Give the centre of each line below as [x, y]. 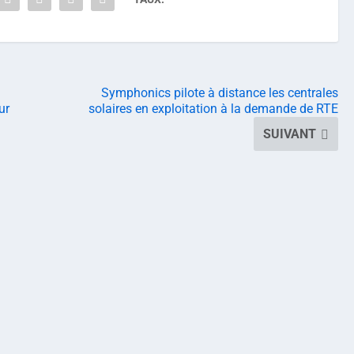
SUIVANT [290, 134]
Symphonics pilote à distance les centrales [220, 92]
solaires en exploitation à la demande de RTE [213, 108]
